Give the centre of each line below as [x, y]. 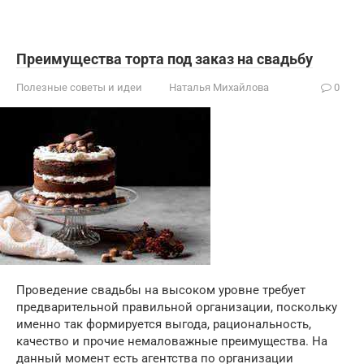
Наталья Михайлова [219, 87]
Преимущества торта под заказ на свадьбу [165, 59]
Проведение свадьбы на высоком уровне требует [161, 290]
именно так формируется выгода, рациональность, [164, 324]
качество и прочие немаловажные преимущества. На [172, 341]
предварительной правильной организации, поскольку [177, 307]
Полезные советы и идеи [79, 87]
